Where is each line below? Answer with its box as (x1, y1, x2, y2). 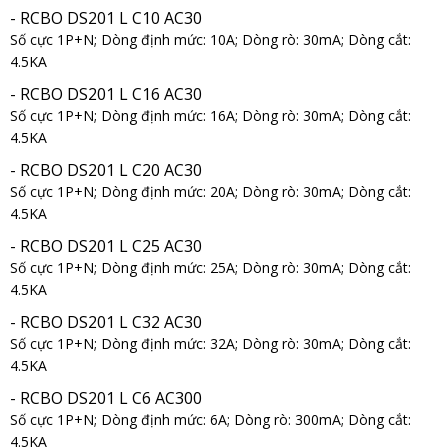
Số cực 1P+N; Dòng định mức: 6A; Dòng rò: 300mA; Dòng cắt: (10, 410, 411, 429)
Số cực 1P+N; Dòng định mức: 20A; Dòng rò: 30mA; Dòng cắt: (10, 182, 411, 201)
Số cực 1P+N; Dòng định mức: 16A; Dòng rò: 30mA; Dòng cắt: (10, 106, 411, 125)
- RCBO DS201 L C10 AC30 (10, 7, 202, 29)
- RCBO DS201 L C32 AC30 (10, 311, 202, 333)
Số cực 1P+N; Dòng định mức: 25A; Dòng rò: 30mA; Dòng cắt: (10, 258, 411, 277)
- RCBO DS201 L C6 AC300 (10, 387, 202, 409)
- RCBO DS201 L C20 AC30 (10, 159, 202, 181)
